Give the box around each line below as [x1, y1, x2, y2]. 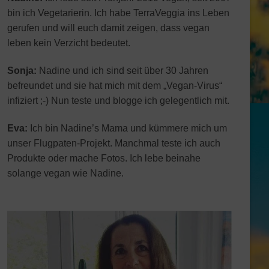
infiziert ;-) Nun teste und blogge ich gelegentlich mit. [7, 95, 229, 106]
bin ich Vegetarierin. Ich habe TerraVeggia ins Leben [7, 8, 229, 19]
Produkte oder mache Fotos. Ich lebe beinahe [7, 153, 201, 164]
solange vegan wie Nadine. [7, 168, 124, 179]
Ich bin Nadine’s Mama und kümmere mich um [27, 123, 227, 134]
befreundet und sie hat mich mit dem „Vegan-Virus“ [7, 80, 222, 91]
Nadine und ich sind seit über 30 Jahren [36, 65, 208, 76]
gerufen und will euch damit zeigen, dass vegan [7, 23, 210, 34]
